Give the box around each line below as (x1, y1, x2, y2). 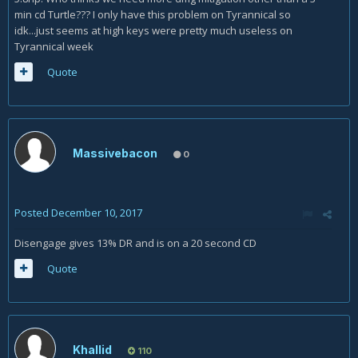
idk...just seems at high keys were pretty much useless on (14, 23, 292, 38)
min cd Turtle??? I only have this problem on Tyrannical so (14, 7, 291, 22)
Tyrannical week (14, 39, 93, 54)
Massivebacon (73, 146, 157, 160)
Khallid (73, 343, 112, 356)
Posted (14, 205, 51, 220)
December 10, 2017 (51, 205, 142, 220)
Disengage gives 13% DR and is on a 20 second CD (14, 236, 257, 250)
